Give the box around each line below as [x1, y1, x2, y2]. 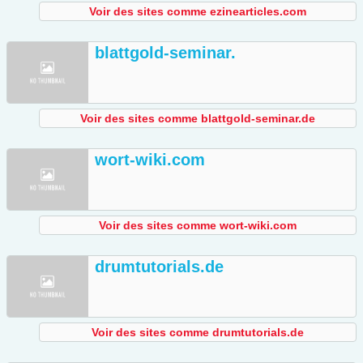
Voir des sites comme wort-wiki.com [99, 219, 297, 233]
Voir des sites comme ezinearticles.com [89, 5, 306, 19]
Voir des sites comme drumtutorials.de [92, 326, 304, 340]
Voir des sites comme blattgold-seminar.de [80, 112, 315, 126]
